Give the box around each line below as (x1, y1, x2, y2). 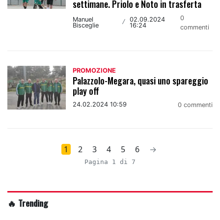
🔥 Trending (7, 196, 48, 209)
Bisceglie (73, 21, 99, 29)
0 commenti (178, 101, 213, 109)
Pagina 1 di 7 (84, 158, 136, 165)
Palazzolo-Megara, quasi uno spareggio (73, 74, 209, 87)
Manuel (73, 15, 94, 23)
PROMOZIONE (73, 66, 116, 74)
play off (73, 84, 100, 97)
